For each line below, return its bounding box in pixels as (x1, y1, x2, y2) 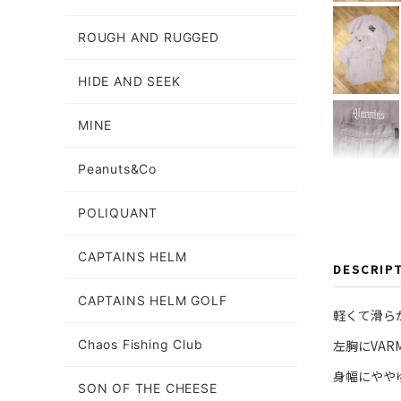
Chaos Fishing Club (78, 337, 203, 352)
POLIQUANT (78, 205, 158, 220)
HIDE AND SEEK (78, 73, 181, 89)
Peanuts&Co (78, 161, 157, 176)
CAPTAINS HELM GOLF (78, 293, 227, 308)
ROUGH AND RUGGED (78, 30, 219, 45)
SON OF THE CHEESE (78, 380, 218, 396)
